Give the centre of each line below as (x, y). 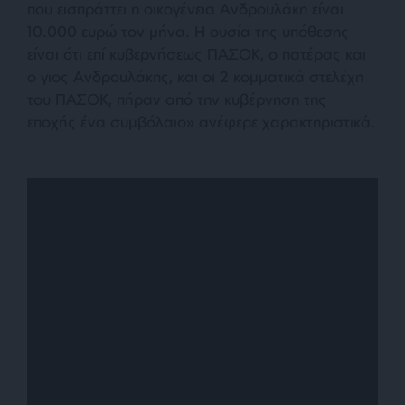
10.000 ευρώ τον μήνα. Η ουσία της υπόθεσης (188, 31)
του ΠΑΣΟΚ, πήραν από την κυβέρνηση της (177, 99)
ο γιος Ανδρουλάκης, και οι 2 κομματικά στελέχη (195, 76)
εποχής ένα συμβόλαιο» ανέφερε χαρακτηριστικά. (201, 121)
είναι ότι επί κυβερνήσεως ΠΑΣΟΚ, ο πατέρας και (197, 53)
